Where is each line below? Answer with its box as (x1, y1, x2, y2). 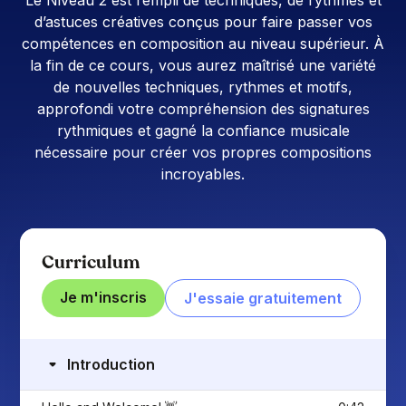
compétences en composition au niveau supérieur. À (22, 34, 384, 53)
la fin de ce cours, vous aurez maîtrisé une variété (30, 55, 376, 74)
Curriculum (42, 249, 140, 275)
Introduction (67, 354, 156, 373)
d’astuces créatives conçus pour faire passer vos (34, 12, 372, 31)
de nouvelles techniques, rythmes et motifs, (53, 77, 353, 96)
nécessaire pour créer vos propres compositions (34, 142, 372, 161)
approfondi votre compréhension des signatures (36, 99, 370, 118)
